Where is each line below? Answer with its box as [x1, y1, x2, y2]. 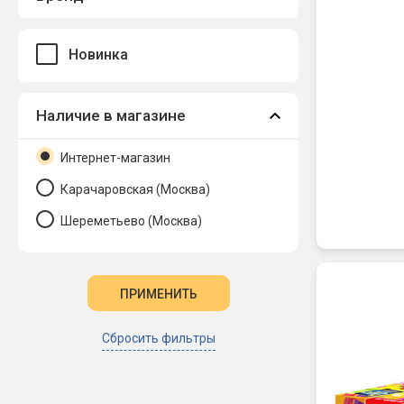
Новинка [69, 45, 128, 63]
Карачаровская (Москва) [60, 181, 210, 197]
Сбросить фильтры [101, 330, 216, 345]
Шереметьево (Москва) [60, 213, 202, 228]
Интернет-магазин [60, 150, 170, 165]
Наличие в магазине [36, 106, 186, 124]
